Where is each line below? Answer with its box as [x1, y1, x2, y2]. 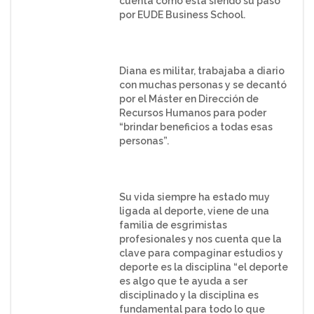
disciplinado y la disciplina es [118, 289, 259, 301]
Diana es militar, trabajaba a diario [118, 65, 285, 76]
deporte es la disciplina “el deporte [118, 261, 288, 273]
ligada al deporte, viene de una [118, 205, 269, 217]
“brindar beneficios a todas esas [118, 121, 273, 132]
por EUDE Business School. [118, 9, 245, 20]
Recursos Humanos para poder [118, 107, 266, 118]
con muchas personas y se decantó [118, 79, 287, 90]
